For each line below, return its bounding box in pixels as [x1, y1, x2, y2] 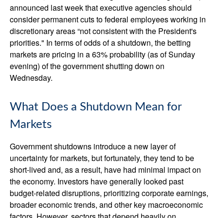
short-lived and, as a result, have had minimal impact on [10, 164, 201, 175]
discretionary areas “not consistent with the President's [10, 25, 197, 36]
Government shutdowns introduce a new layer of [10, 141, 176, 152]
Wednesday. [10, 72, 53, 83]
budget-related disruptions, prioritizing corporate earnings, [10, 187, 208, 199]
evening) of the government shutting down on [10, 60, 164, 72]
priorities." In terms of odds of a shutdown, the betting [10, 37, 191, 48]
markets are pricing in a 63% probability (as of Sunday [10, 49, 195, 60]
